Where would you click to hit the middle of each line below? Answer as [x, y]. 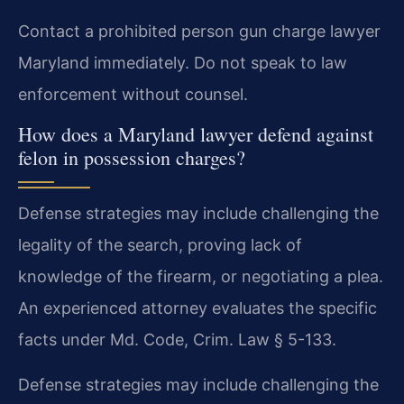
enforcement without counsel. [133, 95]
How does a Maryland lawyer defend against [196, 134]
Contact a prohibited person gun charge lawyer [199, 32]
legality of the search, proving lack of [160, 245]
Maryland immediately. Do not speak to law [183, 63]
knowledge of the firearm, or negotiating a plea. [201, 277]
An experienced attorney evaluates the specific [197, 308]
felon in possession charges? [132, 158]
